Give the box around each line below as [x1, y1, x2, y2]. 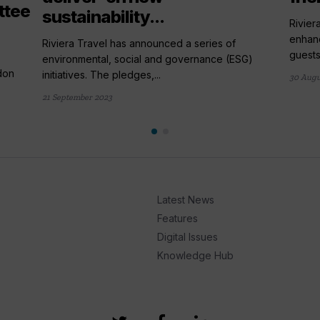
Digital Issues [156, 230, 218, 243]
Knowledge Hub [156, 249, 234, 261]
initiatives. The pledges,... [41, 68, 161, 81]
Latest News [156, 193, 214, 206]
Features [156, 211, 198, 224]
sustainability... [41, 6, 164, 27]
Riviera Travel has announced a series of [41, 36, 236, 49]
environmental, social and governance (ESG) [41, 52, 253, 65]
